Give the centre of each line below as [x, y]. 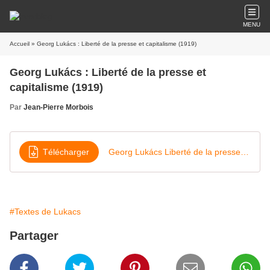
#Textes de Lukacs [45, 212]
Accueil [20, 44]
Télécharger [66, 152]
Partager [34, 236]
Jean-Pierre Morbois [58, 107]
